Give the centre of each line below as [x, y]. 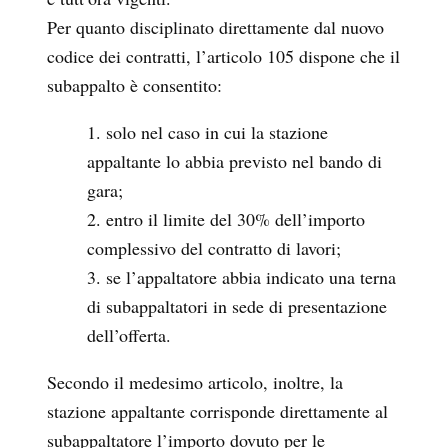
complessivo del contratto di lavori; [214, 248]
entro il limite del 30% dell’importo [235, 219]
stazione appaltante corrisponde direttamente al [217, 411]
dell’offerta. [129, 335]
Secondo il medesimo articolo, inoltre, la [195, 382]
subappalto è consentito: [134, 85]
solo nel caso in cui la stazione [217, 132]
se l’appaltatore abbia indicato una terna [251, 277]
